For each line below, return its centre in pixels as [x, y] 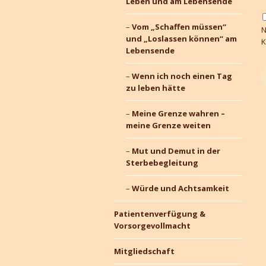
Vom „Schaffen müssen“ [179, 27]
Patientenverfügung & [160, 214]
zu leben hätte [155, 88]
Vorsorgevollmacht [152, 226]
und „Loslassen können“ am [181, 39]
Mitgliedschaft [144, 251]
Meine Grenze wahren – [178, 113]
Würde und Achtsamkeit [180, 188]
